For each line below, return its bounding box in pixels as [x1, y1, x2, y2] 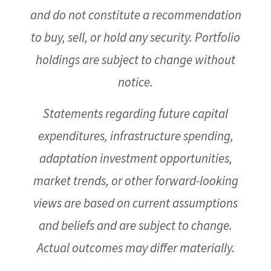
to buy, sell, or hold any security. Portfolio [31, 29, 240, 45]
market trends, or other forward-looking [33, 172, 238, 189]
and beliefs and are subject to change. [39, 217, 232, 233]
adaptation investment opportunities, [39, 150, 232, 166]
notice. [118, 74, 153, 90]
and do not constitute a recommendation [30, 7, 241, 23]
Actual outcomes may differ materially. [36, 240, 235, 256]
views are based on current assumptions [33, 195, 238, 211]
